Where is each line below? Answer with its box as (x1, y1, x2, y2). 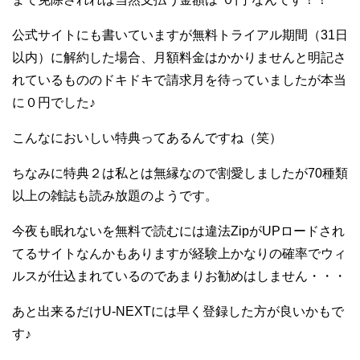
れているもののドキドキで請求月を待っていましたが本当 (12, 72, 346, 87)
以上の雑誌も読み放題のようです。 (12, 188, 218, 202)
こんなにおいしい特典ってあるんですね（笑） (12, 130, 282, 145)
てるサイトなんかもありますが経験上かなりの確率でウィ (12, 246, 346, 260)
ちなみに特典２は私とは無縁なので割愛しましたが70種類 (12, 166, 348, 180)
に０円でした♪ (12, 95, 96, 109)
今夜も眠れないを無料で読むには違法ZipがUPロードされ (12, 223, 345, 238)
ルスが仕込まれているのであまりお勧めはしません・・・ (12, 268, 346, 283)
